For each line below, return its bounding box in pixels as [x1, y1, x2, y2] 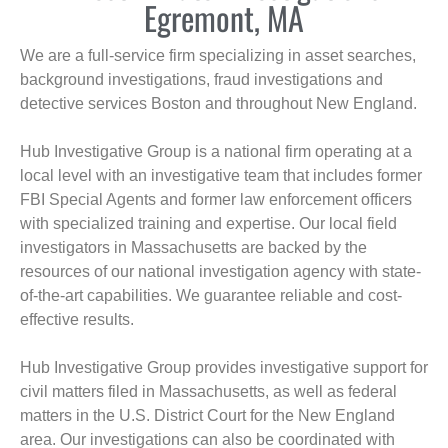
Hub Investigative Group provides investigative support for [20, 359, 428, 377]
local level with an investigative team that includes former [20, 167, 422, 185]
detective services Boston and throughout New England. [20, 95, 417, 113]
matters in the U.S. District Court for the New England [20, 407, 395, 425]
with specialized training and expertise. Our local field [20, 215, 397, 233]
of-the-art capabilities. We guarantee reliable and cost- [20, 287, 402, 305]
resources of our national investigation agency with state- [20, 263, 421, 281]
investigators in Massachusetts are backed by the [20, 239, 367, 257]
